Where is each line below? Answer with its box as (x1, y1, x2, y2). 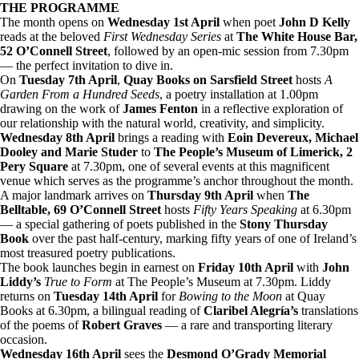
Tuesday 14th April (54, 288, 158, 303)
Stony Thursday (240, 216, 328, 231)
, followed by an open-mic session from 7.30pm (107, 43, 349, 58)
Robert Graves (82, 317, 162, 332)
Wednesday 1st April (107, 14, 220, 29)
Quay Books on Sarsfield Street (123, 72, 292, 87)
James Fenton (123, 101, 198, 115)
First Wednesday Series (103, 29, 221, 43)
